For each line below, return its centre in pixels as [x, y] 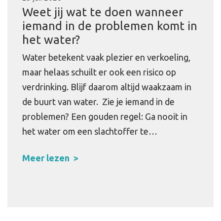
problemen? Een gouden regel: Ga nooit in [105, 116]
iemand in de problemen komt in [110, 26]
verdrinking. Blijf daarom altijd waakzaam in [107, 87]
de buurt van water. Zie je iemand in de [98, 101]
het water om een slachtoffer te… [90, 131]
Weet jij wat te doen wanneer [103, 12]
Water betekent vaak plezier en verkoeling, [106, 57]
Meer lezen [46, 158]
